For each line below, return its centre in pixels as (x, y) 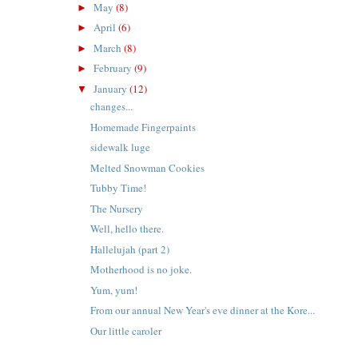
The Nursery (117, 208)
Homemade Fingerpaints (143, 127)
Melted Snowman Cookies (148, 167)
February (114, 68)
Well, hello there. (127, 229)
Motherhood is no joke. (141, 270)
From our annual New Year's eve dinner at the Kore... (203, 310)
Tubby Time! (119, 188)
